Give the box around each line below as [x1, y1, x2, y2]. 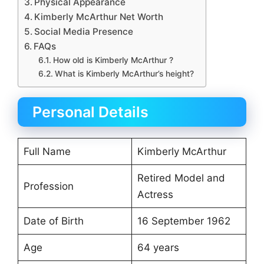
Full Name [23, 146, 71, 158]
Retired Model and [137, 172, 225, 184]
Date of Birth [23, 215, 84, 227]
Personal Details [32, 103, 148, 121]
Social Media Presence [34, 26, 134, 38]
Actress [137, 189, 173, 201]
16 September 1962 [137, 215, 230, 227]
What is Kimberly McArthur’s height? [54, 69, 194, 79]
